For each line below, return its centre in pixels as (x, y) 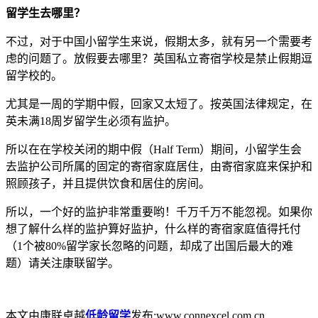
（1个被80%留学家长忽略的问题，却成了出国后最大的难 (149, 246)
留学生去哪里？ (45, 13)
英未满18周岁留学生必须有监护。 (91, 121)
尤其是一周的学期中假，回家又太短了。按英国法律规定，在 (159, 104)
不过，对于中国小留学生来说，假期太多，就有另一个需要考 (159, 41)
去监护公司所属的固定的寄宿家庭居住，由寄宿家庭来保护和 (159, 166)
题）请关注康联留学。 (62, 263)
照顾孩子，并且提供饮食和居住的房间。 (108, 183)
